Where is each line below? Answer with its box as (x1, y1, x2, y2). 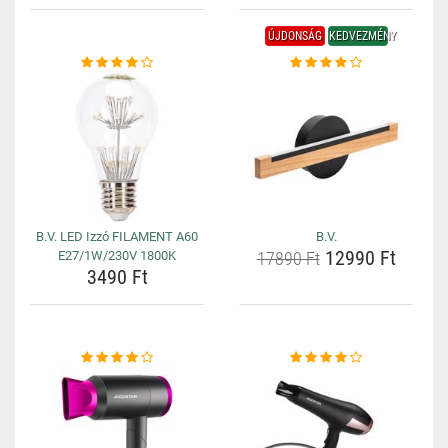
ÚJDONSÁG (267, 29, 322, 43)
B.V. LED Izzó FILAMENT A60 (36, 229, 198, 244)
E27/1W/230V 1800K (58, 248, 176, 263)
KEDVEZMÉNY (328, 29, 396, 43)
